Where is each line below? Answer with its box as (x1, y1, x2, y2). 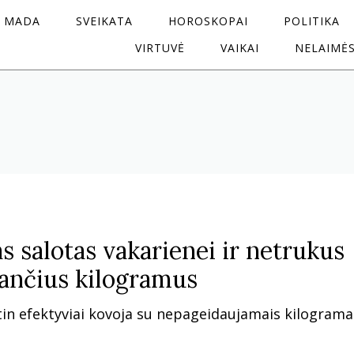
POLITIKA (283, 13, 340, 28)
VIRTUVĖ (135, 40, 185, 55)
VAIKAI (220, 40, 259, 55)
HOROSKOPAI (168, 13, 248, 28)
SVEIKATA (75, 13, 133, 28)
